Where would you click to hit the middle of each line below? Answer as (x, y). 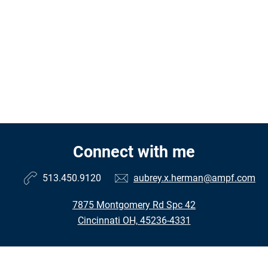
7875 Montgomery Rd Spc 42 (134, 205)
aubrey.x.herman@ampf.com (194, 178)
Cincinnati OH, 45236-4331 (134, 221)
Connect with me (134, 152)
